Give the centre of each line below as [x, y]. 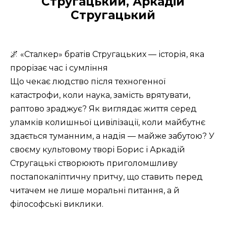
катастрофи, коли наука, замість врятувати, [100, 95]
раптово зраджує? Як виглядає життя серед [103, 108]
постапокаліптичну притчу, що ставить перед [106, 177]
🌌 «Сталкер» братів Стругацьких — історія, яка [107, 54]
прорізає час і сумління [59, 68]
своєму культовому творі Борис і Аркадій [98, 149]
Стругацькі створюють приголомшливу [94, 163]
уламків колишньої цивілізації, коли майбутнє [108, 122]
